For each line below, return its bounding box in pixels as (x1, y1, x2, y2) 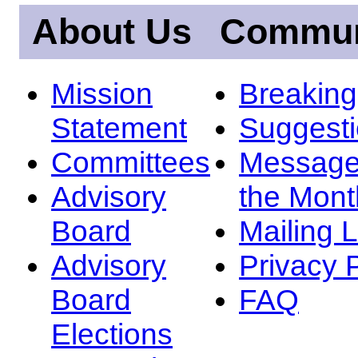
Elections (51, 316, 173, 351)
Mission (51, 76, 153, 110)
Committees (51, 145, 210, 179)
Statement (51, 110, 187, 145)
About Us (32, 11, 192, 53)
